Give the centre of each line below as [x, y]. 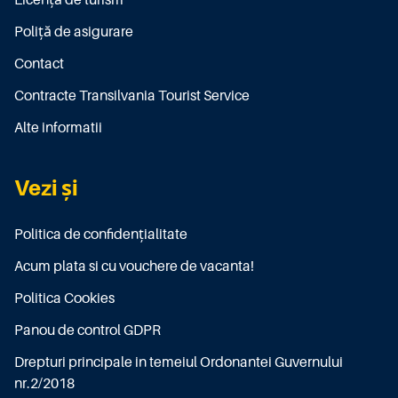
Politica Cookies [64, 299]
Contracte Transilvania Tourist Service [132, 96]
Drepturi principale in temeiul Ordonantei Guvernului [179, 363]
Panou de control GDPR [88, 331]
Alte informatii [58, 128]
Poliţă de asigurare [74, 32]
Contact [39, 64]
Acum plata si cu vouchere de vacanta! [134, 267]
